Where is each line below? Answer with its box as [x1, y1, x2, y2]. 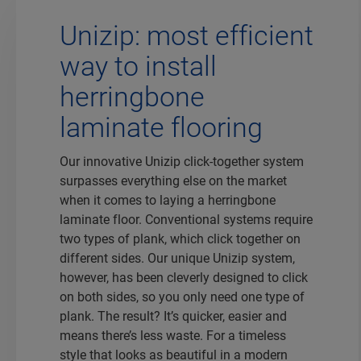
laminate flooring [59, 110, 263, 143]
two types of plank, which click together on [59, 230, 301, 247]
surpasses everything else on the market [59, 172, 287, 189]
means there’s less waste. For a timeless [59, 327, 286, 343]
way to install [59, 49, 217, 82]
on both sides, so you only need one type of [59, 288, 305, 305]
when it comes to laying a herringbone [59, 192, 276, 208]
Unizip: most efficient [59, 19, 313, 52]
